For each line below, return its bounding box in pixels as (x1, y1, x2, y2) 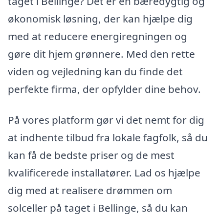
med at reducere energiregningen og (8, 29, 187, 43)
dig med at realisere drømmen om (8, 183, 172, 197)
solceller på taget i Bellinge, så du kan (8, 201, 188, 215)
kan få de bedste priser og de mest (8, 148, 175, 162)
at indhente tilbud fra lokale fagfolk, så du (8, 131, 208, 145)
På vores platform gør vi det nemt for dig (8, 113, 204, 127)
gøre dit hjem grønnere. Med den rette (8, 46, 195, 61)
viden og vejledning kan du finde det (8, 64, 183, 78)
